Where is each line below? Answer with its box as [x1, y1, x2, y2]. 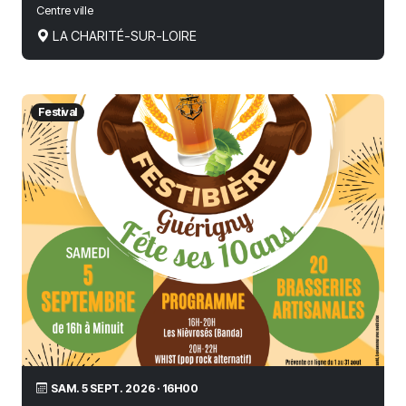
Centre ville [36, 3, 93, 17]
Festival [37, 105, 77, 119]
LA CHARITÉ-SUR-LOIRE [53, 27, 197, 43]
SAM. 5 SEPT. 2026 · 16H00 [51, 381, 198, 395]
